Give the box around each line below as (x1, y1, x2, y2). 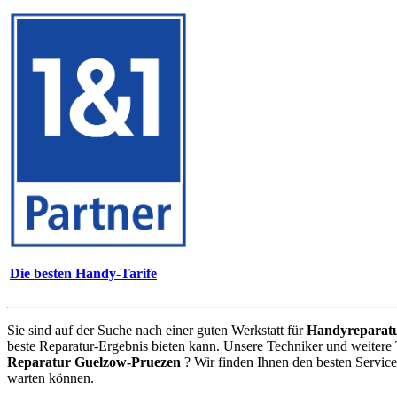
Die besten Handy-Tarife (10, 266, 157, 282)
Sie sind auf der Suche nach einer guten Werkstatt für (7, 322, 307, 338)
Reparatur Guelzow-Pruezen (7, 354, 181, 370)
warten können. (7, 370, 94, 385)
